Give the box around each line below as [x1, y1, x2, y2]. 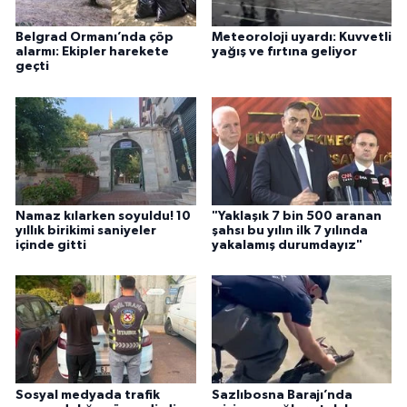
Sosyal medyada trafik [15, 388, 160, 402]
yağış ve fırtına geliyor [211, 45, 357, 59]
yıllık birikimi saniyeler [15, 223, 156, 237]
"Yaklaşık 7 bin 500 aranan [211, 209, 382, 223]
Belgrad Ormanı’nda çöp [15, 31, 174, 45]
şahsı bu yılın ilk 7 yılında [211, 223, 368, 237]
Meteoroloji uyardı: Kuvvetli [211, 31, 392, 45]
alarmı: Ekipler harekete [15, 45, 169, 59]
